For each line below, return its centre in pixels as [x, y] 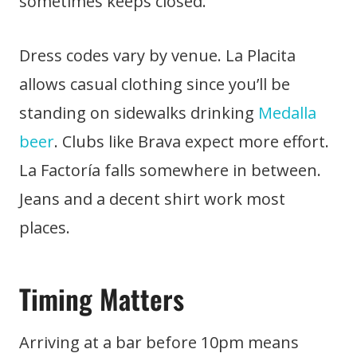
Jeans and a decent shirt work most [152, 198]
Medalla [287, 112]
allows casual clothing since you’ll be [155, 84]
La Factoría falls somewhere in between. [170, 170]
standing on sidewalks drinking [139, 112]
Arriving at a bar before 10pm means [159, 342]
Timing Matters [102, 298]
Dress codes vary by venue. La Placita [157, 55]
